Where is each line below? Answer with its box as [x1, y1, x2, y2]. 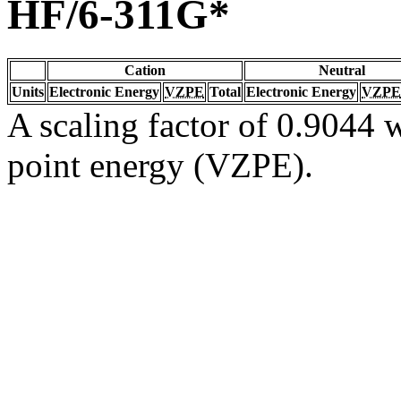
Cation [124, 62, 166, 78]
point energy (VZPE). [7, 145, 313, 184]
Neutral [319, 62, 365, 78]
